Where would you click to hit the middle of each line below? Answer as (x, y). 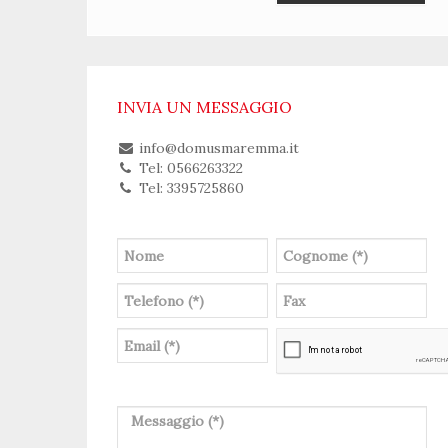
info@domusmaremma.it (216, 148)
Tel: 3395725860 (189, 188)
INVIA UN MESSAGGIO (204, 107)
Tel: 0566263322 (188, 168)
